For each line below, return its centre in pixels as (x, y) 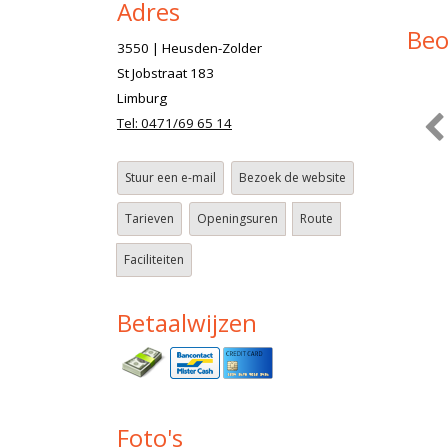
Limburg (142, 97)
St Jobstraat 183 (165, 72)
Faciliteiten (154, 259)
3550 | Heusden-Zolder (189, 47)
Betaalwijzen (187, 322)
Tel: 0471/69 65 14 (174, 122)
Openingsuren (237, 218)
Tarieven (149, 218)
